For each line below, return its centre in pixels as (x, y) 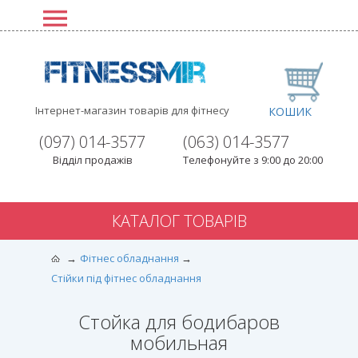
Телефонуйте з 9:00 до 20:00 (253, 160)
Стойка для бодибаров (179, 321)
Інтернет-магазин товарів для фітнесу (132, 110)
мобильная (179, 342)
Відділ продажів (92, 160)
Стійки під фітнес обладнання (126, 278)
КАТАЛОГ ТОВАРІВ (179, 221)
